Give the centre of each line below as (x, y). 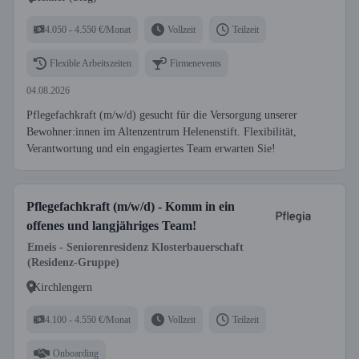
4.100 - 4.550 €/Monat (88, 319)
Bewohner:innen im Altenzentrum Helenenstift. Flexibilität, (161, 132)
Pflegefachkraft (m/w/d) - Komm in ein (131, 206)
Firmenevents (196, 63)
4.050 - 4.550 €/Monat (88, 29)
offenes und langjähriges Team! (111, 226)
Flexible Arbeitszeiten (91, 63)
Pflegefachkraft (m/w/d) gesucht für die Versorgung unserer (162, 115)
